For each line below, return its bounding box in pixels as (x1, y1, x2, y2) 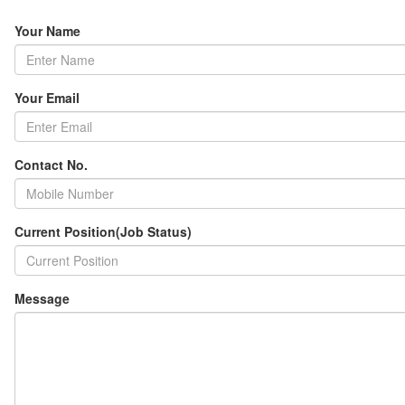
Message (14, 288, 70, 307)
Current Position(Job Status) (14, 221, 192, 240)
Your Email (14, 88, 80, 107)
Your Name (14, 21, 80, 40)
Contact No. (14, 155, 88, 174)
